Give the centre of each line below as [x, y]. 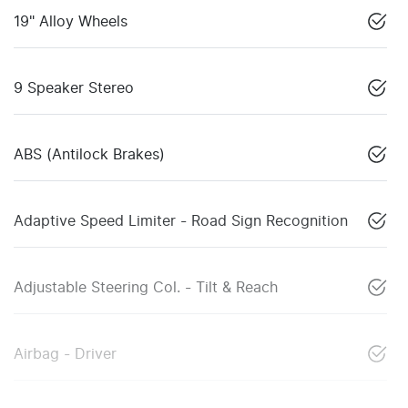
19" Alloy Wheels [71, 22]
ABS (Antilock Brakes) [89, 155]
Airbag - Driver [65, 355]
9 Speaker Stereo [74, 89]
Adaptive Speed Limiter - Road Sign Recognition [181, 222]
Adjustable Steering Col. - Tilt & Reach [146, 288]
